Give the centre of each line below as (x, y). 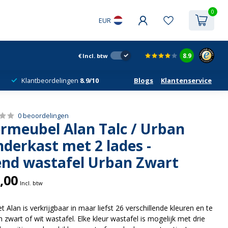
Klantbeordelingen (50, 80)
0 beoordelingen (44, 116)
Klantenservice (186, 80)
